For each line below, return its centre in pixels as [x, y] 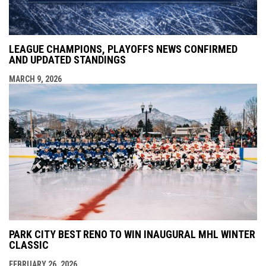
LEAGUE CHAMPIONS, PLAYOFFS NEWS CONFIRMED [123, 49]
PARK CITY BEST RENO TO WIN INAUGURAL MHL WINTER [132, 235]
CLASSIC [29, 245]
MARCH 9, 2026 [35, 79]
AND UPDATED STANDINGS [67, 60]
